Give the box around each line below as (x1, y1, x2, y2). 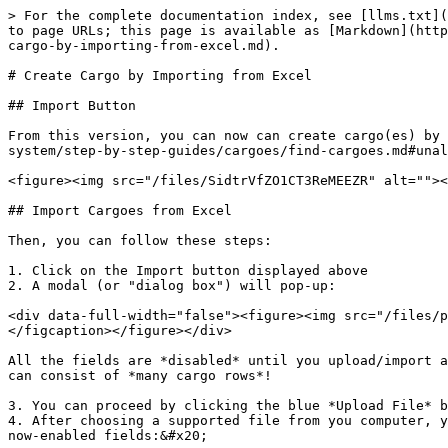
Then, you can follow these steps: (8, 233, 272, 248)
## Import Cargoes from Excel (8, 203, 232, 218)
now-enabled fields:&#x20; (8, 428, 208, 443)
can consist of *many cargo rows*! (8, 368, 272, 383)
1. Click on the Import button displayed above (8, 263, 368, 278)
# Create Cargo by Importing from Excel (8, 68, 312, 83)
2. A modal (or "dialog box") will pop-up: (8, 278, 336, 293)
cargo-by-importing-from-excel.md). (8, 38, 280, 53)
